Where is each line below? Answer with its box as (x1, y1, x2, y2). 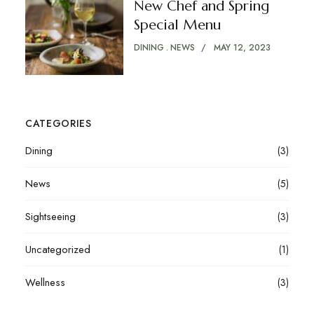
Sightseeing (25, 208, 76, 224)
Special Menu (133, 15, 221, 34)
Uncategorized (25, 241, 90, 257)
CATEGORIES (25, 116, 92, 130)
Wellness (25, 274, 65, 290)
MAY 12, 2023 (213, 41, 271, 54)
